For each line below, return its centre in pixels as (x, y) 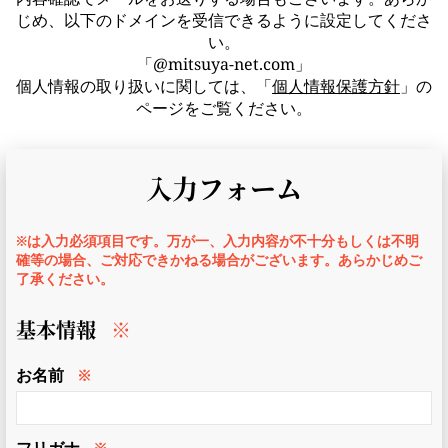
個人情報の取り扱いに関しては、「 (144, 86)
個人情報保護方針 (336, 86)
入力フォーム (224, 187)
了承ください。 (65, 278)
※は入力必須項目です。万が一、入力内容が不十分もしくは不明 (217, 240)
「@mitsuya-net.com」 (224, 64)
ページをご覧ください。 (224, 108)
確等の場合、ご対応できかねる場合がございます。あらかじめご (219, 259)
